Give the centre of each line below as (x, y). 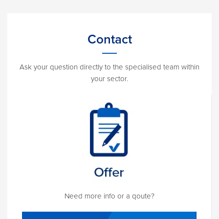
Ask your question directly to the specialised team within (109, 67)
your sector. (109, 78)
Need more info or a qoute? (109, 196)
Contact (109, 39)
